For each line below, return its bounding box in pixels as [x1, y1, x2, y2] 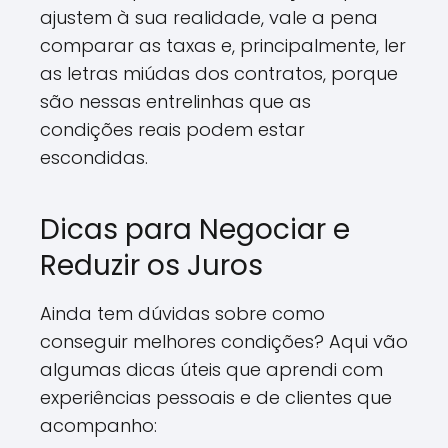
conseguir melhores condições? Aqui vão [40, 329, 408, 354]
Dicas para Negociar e [40, 210, 350, 249]
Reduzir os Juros [40, 246, 263, 285]
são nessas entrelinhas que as [40, 89, 311, 114]
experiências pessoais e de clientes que [40, 385, 392, 410]
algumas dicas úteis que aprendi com [40, 357, 383, 382]
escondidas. [40, 145, 148, 170]
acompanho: [40, 413, 157, 438]
